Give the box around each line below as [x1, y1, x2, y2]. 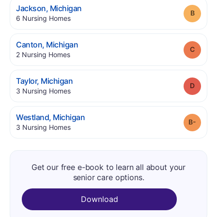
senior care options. [73, 172, 144, 182]
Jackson [16, 3, 46, 13]
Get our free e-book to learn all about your [31, 162, 186, 172]
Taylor [16, 76, 37, 86]
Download [80, 194, 118, 204]
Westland [16, 112, 49, 122]
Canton [16, 40, 43, 49]
